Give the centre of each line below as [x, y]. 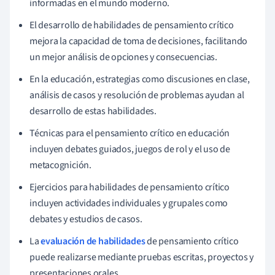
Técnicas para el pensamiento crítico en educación [130, 133]
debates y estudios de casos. [86, 219]
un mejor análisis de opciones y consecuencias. [123, 57]
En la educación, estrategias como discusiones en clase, [140, 79]
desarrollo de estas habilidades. [93, 111]
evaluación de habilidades [93, 241]
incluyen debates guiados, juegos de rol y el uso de [130, 149]
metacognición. [60, 165]
